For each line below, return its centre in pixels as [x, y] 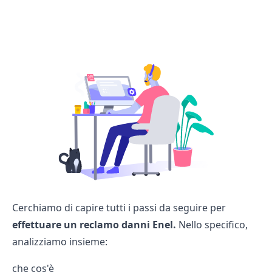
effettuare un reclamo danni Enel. [94, 224]
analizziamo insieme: [60, 241]
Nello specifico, [212, 224]
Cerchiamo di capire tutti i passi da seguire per [119, 207]
